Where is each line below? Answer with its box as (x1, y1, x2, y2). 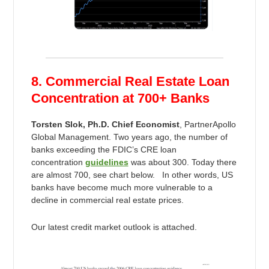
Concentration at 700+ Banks (31, 90, 210, 106)
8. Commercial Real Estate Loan (31, 73, 229, 89)
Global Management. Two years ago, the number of (31, 131, 228, 142)
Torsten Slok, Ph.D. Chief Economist (31, 119, 180, 129)
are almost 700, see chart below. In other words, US (31, 169, 233, 180)
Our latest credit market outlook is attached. (31, 222, 197, 232)
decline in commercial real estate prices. (31, 195, 184, 205)
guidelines (85, 157, 128, 167)
